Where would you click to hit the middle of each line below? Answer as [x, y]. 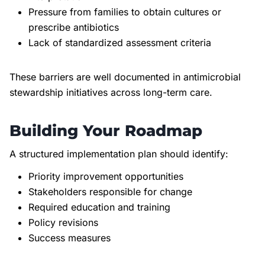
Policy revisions [63, 222]
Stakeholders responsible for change [110, 191]
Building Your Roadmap [106, 130]
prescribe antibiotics [74, 27]
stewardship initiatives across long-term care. [111, 92]
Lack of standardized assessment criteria [120, 42]
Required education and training [99, 207]
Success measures [70, 237]
